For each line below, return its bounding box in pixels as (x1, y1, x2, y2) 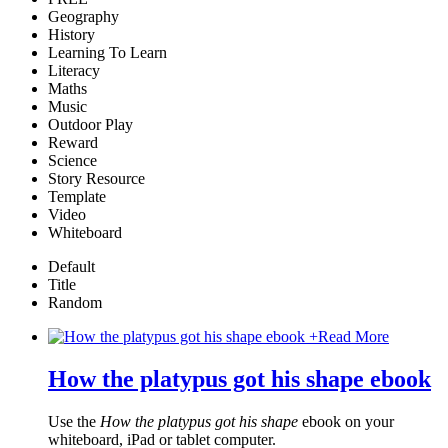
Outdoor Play (48, 116, 133, 134)
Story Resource (48, 170, 145, 188)
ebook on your (298, 412, 394, 430)
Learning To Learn (48, 44, 167, 62)
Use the (48, 412, 100, 430)
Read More (318, 328, 389, 346)
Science (48, 152, 97, 170)
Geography (48, 8, 119, 26)
